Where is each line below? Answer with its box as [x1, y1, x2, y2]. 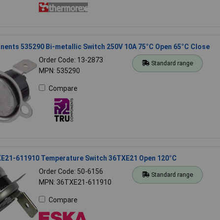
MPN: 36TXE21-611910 [38, 178, 111, 186]
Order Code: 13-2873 [38, 55, 103, 64]
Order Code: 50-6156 [38, 167, 103, 175]
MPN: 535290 [38, 66, 80, 75]
